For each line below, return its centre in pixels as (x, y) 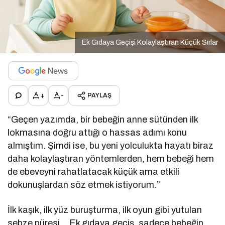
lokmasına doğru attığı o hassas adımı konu (97, 133)
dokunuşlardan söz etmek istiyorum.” (84, 185)
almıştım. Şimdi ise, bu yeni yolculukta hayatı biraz (111, 146)
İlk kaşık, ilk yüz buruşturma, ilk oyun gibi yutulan (105, 210)
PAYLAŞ (99, 96)
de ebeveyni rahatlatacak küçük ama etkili (94, 172)
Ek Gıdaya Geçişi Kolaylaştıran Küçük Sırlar (150, 43)
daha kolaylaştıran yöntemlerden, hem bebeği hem (111, 159)
